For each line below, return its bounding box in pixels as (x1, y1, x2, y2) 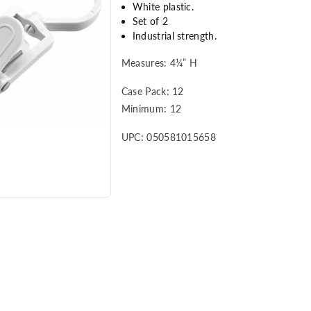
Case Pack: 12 (121, 85, 184, 98)
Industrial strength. (132, 30, 217, 42)
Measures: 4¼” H (121, 57, 198, 69)
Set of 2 (132, 15, 169, 28)
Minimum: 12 (121, 103, 182, 115)
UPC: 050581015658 (121, 131, 216, 144)
